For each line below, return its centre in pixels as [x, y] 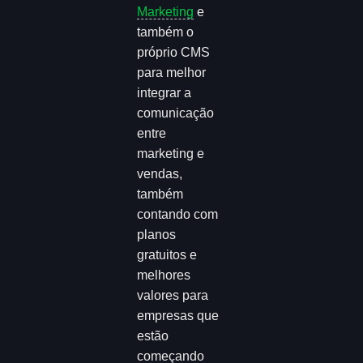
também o [166, 32]
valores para [173, 296]
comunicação [176, 113]
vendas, [160, 174]
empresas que [178, 316]
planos [157, 235]
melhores [164, 275]
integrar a [164, 93]
